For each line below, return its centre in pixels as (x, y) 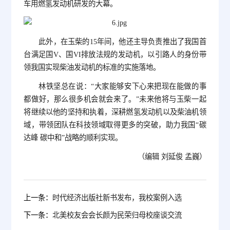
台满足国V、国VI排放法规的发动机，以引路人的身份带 (115, 54)
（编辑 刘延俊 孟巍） (172, 157)
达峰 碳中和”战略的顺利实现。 (73, 138)
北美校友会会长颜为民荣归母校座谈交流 (117, 215)
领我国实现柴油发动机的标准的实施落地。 (92, 67)
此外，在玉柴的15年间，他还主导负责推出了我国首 (122, 42)
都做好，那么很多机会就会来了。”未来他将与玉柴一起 (115, 99)
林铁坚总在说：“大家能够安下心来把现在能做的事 (122, 86)
